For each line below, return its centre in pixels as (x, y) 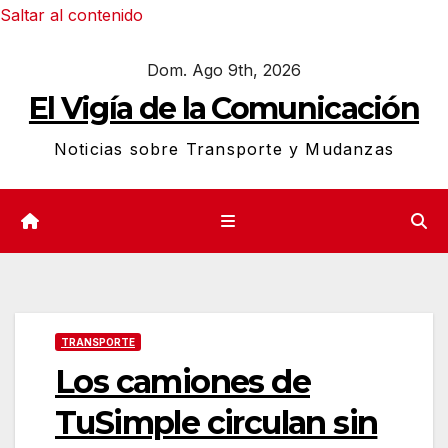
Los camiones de (182, 381)
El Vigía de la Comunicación (224, 108)
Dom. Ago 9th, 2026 (224, 70)
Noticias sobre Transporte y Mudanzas (224, 149)
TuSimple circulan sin (216, 422)
